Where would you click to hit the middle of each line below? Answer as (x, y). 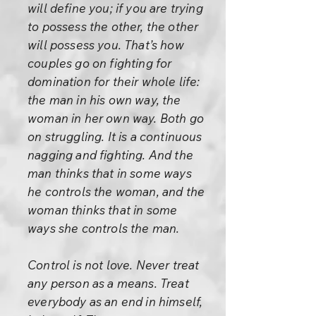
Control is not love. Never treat (114, 265)
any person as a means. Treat (108, 283)
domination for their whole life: (114, 81)
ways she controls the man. (104, 228)
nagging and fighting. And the (110, 155)
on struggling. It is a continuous (115, 136)
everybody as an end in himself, (115, 302)
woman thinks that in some (103, 210)
